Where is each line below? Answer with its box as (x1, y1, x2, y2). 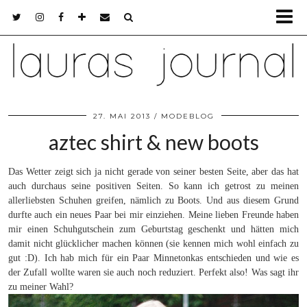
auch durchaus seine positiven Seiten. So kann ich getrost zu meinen (8, 181, 299, 192)
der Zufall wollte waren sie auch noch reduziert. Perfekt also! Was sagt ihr (8, 267, 299, 278)
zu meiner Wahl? (8, 282, 73, 293)
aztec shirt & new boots (48, 130, 259, 155)
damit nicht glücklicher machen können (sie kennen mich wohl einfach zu (8, 238, 299, 249)
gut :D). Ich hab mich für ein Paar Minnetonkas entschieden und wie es (8, 253, 299, 264)
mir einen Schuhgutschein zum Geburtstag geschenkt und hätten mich (8, 224, 299, 235)
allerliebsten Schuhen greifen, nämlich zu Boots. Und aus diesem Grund (8, 195, 299, 206)
